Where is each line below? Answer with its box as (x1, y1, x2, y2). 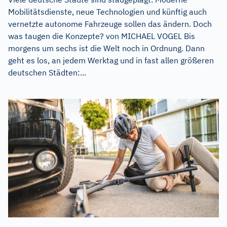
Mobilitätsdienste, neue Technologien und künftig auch (8, 7, 207, 17)
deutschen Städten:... (8, 67, 86, 78)
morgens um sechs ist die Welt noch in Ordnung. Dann (8, 43, 205, 54)
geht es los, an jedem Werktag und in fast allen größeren (8, 55, 214, 66)
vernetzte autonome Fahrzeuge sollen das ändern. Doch (8, 19, 212, 29)
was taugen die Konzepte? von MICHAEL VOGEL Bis (8, 31, 195, 42)
